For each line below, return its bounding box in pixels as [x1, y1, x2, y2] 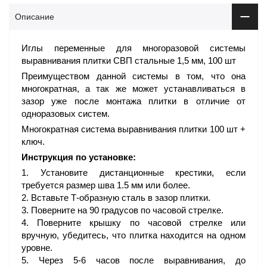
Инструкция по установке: [21, 152, 136, 163]
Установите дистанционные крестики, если [40, 167, 246, 178]
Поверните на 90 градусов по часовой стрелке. [31, 205, 223, 216]
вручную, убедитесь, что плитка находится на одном [21, 230, 246, 241]
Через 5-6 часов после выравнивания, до [38, 255, 246, 266]
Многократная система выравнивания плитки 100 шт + [21, 124, 246, 135]
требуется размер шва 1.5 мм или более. [21, 180, 190, 191]
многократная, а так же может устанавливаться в [21, 83, 246, 94]
